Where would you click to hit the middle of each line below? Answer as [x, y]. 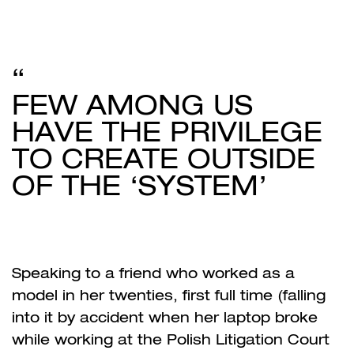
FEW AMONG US [132, 104]
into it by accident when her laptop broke [165, 317]
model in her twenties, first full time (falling [169, 295]
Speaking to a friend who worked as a [153, 273]
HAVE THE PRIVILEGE [167, 131]
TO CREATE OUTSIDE [164, 158]
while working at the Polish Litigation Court [171, 339]
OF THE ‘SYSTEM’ [139, 185]
